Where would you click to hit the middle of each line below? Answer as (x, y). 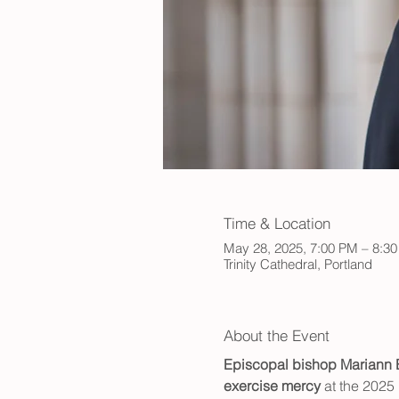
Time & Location (277, 223)
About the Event (276, 336)
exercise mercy (272, 385)
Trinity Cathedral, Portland (297, 265)
